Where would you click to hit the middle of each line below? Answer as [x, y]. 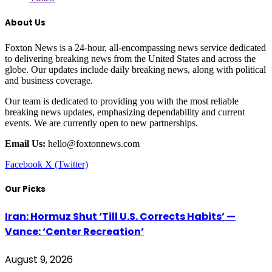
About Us [25, 22]
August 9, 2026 [39, 260]
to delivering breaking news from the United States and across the [130, 58]
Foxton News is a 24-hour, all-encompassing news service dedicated [135, 47]
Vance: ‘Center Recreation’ [74, 232]
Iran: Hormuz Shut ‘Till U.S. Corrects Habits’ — [120, 217]
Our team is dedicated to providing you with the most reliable [122, 101]
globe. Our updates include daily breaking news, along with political [135, 69]
